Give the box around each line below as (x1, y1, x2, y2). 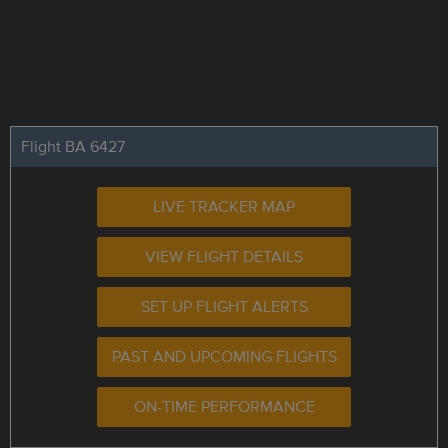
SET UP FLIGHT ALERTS (140, 295, 308, 318)
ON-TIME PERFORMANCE (133, 395, 315, 418)
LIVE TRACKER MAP (153, 195, 295, 218)
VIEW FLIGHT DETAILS (145, 245, 303, 268)
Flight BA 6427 (21, 135, 125, 158)
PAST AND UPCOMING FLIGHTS (111, 345, 337, 368)
